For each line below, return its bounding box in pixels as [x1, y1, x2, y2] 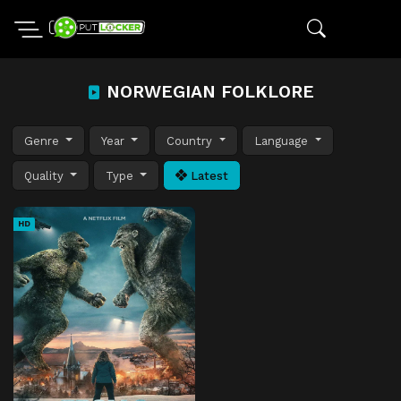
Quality [24, 168, 67, 183]
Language [254, 133, 312, 148]
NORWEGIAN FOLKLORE [101, 81, 314, 102]
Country [166, 133, 217, 148]
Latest [187, 168, 229, 183]
